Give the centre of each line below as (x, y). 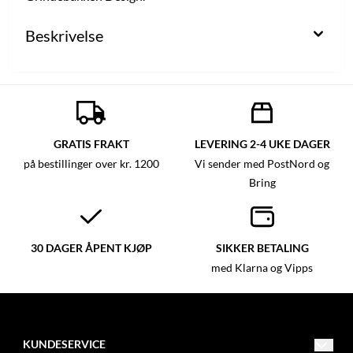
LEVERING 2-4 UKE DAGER (262, 143)
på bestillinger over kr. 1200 (91, 163)
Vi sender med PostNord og (262, 163)
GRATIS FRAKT (91, 143)
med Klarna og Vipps (262, 268)
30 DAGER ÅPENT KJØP (91, 247)
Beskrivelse (64, 35)
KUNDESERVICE (64, 344)
